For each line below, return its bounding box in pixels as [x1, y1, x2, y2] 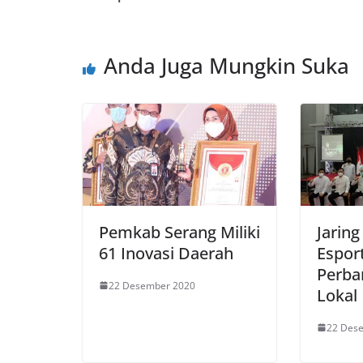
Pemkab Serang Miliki [99, 220, 260, 243]
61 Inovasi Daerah [99, 241, 233, 264]
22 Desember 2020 [109, 278, 195, 293]
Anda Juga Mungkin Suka [104, 50, 349, 80]
